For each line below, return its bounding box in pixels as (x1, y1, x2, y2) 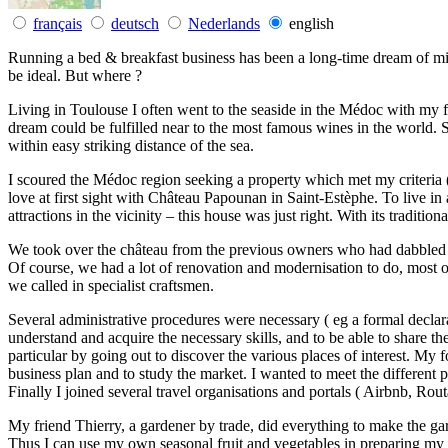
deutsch (111, 14, 159, 32)
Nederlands (188, 14, 260, 32)
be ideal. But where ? (8, 66, 142, 84)
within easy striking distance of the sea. (8, 136, 254, 154)
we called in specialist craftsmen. (8, 276, 214, 294)
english (289, 14, 334, 32)
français (33, 14, 82, 32)
